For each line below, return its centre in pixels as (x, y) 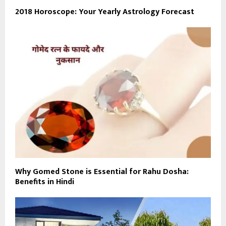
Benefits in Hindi (45, 182)
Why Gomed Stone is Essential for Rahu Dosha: (102, 172)
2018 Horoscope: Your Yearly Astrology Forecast (105, 12)
